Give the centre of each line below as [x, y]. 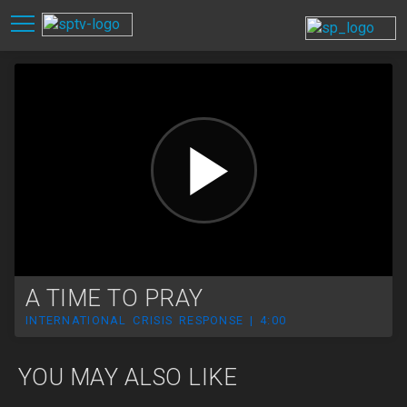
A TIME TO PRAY [114, 298]
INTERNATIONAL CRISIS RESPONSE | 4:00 [156, 321]
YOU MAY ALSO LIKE [128, 377]
